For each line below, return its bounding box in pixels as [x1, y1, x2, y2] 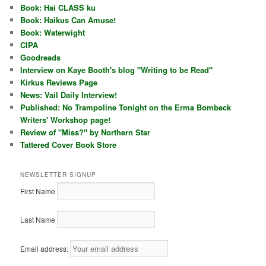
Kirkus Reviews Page [20, 77, 98, 88]
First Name [20, 185, 56, 196]
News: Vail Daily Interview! [20, 89, 118, 101]
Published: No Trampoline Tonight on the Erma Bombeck [20, 102, 232, 113]
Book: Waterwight [20, 27, 85, 39]
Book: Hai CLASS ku [20, 2, 96, 14]
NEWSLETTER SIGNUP [20, 170, 97, 179]
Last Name [20, 214, 56, 225]
